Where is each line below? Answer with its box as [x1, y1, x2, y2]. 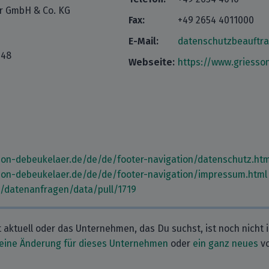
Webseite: [128, 56, 175, 68]
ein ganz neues [193, 238, 258, 249]
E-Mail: [128, 35, 159, 47]
